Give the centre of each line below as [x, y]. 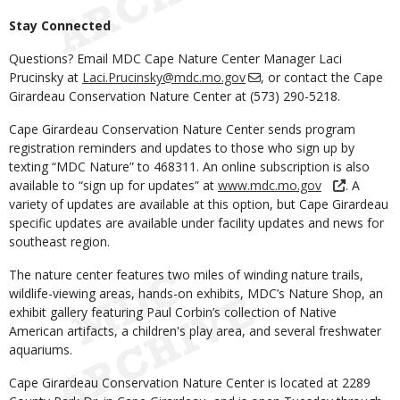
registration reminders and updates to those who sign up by [182, 148]
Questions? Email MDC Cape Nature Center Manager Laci [175, 58]
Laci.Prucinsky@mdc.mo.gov [164, 77]
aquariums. [41, 350]
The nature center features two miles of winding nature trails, [186, 275]
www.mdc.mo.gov [270, 185]
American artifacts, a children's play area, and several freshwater [195, 331]
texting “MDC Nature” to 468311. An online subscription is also [189, 167]
